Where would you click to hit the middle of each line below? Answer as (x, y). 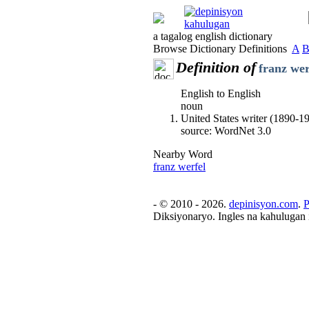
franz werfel (179, 167)
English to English (221, 93)
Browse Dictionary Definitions (222, 49)
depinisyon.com (263, 204)
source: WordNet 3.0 (226, 131)
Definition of (216, 67)
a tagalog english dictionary (213, 36)
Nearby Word (183, 154)
